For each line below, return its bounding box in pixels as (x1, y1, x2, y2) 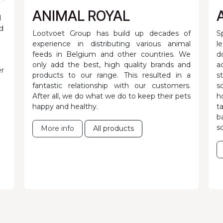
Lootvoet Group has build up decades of (32, 29, 191, 38)
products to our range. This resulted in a (32, 71, 191, 80)
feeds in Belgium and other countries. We (32, 50, 191, 59)
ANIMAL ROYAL (32, 7, 130, 25)
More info (41, 124, 74, 133)
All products (93, 124, 134, 133)
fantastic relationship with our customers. (32, 81, 191, 91)
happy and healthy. (32, 102, 98, 111)
